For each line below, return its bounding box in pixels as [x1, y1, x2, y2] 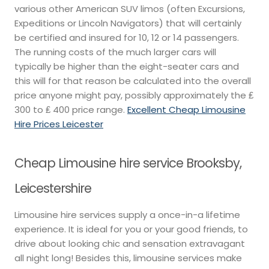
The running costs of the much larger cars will [14, 46, 216, 59]
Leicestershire [14, 180, 92, 198]
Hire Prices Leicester [14, 118, 103, 131]
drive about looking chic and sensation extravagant [14, 237, 245, 250]
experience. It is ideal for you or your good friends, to [14, 222, 248, 235]
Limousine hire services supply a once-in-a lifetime [14, 208, 240, 221]
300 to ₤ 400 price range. [14, 103, 127, 116]
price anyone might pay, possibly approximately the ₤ [14, 89, 253, 102]
